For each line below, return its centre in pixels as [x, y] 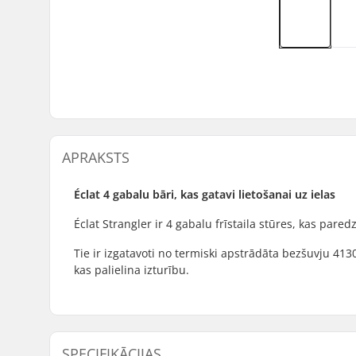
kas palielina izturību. [132, 269]
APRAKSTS [96, 157]
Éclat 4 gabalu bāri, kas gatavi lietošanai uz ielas [205, 194]
